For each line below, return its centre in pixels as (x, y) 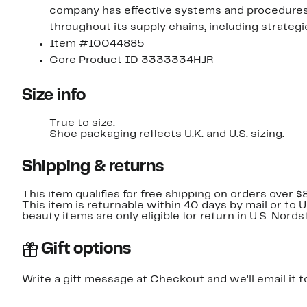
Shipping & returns (93, 167)
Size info (54, 96)
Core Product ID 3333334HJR (132, 60)
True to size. (82, 123)
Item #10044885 (97, 44)
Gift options (86, 249)
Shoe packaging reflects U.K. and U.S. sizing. (167, 134)
